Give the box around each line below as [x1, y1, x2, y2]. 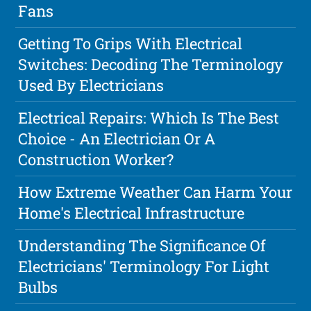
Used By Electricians [18, 75, 165, 96]
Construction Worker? [18, 149, 174, 170]
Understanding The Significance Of [18, 235, 267, 256]
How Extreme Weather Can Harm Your [18, 182, 293, 203]
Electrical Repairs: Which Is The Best [18, 108, 280, 128]
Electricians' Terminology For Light [18, 256, 270, 277]
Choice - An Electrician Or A [18, 128, 216, 149]
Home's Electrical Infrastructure [18, 203, 245, 224]
